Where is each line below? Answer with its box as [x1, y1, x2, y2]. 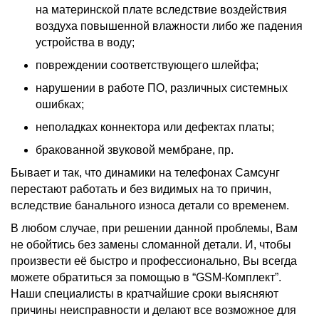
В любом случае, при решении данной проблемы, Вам [11, 221, 298, 234]
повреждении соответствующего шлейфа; [36, 58, 258, 71]
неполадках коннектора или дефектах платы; [36, 120, 274, 133]
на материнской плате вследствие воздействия [36, 3, 287, 16]
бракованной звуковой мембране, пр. [36, 143, 234, 156]
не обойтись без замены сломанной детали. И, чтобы [11, 238, 291, 251]
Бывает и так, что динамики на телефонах [11, 166, 235, 179]
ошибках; [36, 98, 84, 110]
